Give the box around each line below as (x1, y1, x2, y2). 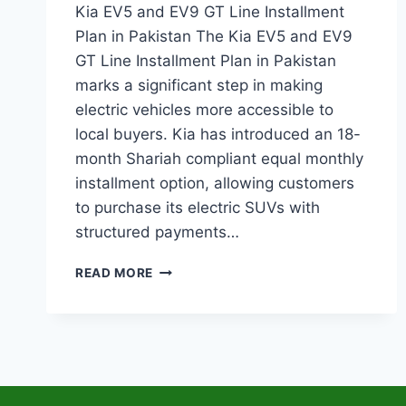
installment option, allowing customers (75, 174, 354, 193)
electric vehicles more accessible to (75, 101, 333, 120)
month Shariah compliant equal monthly (75, 150, 363, 169)
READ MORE (75, 266, 154, 281)
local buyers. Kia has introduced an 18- (75, 125, 361, 144)
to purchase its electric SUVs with (75, 198, 320, 217)
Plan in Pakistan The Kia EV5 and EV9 (75, 27, 353, 46)
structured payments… (75, 223, 239, 242)
